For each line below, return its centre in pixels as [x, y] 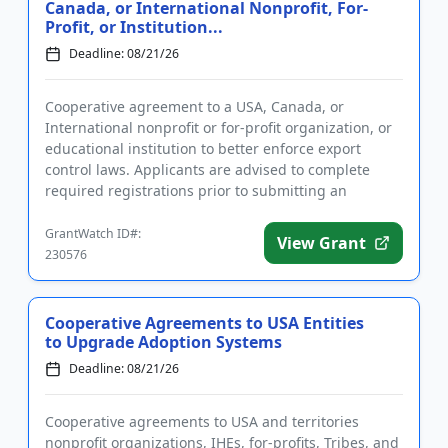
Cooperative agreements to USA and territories [202, 422]
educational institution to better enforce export [203, 149]
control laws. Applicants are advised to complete [207, 170]
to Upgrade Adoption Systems [163, 342]
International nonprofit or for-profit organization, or [218, 128]
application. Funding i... [124, 212]
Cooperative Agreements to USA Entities [204, 323]
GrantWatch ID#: [93, 234]
